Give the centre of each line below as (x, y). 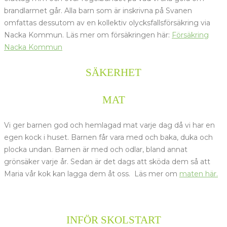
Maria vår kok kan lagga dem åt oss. (69, 174)
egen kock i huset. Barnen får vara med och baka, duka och (108, 137)
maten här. (199, 174)
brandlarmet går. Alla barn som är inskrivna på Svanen (98, 11)
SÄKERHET (113, 73)
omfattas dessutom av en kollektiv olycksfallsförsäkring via (107, 23)
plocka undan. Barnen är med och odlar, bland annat (96, 149)
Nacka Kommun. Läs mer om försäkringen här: (88, 35)
